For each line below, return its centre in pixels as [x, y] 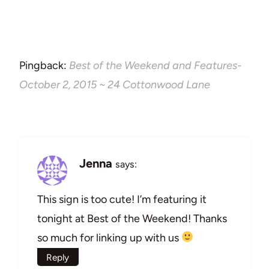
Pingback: [44, 65]
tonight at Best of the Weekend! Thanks [132, 218]
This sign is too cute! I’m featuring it [122, 199]
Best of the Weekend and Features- [156, 65]
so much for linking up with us [109, 237]
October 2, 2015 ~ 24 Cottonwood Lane [115, 84]
